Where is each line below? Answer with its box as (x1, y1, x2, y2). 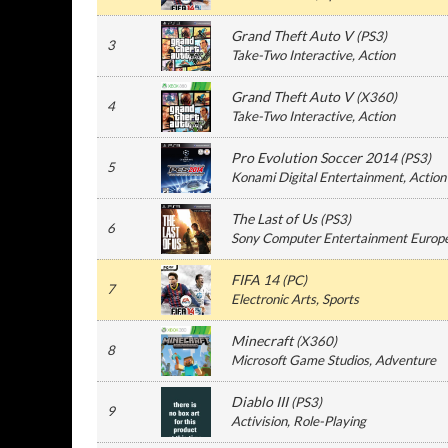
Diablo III (231, 393, 288, 410)
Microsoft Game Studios (231, 352, 369, 368)
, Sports (316, 291, 359, 307)
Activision (231, 413, 287, 429)
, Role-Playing (287, 413, 366, 429)
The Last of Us (231, 210, 317, 227)
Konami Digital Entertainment (231, 169, 403, 185)
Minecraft (231, 332, 293, 349)
